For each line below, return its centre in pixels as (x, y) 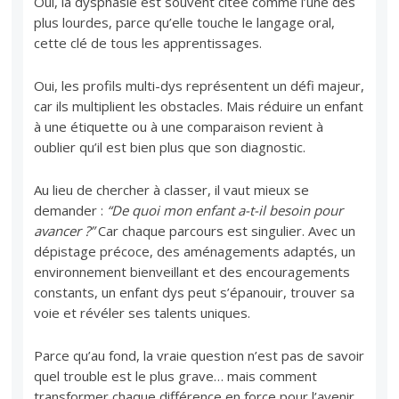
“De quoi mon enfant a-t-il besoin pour (225, 210)
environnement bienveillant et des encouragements (192, 271)
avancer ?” (65, 230)
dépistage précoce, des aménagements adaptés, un (195, 251)
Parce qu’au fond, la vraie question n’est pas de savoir (199, 355)
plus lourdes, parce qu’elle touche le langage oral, (185, 22)
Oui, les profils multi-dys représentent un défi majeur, (199, 85)
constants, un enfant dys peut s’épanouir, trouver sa (195, 292)
